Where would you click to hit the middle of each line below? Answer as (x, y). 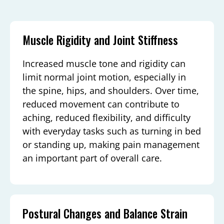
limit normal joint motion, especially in (104, 77)
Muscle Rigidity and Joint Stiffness (100, 40)
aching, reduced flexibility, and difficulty (106, 117)
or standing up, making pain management (111, 144)
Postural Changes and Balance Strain (105, 214)
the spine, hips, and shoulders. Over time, (111, 90)
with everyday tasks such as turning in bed (112, 131)
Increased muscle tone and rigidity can (104, 63)
